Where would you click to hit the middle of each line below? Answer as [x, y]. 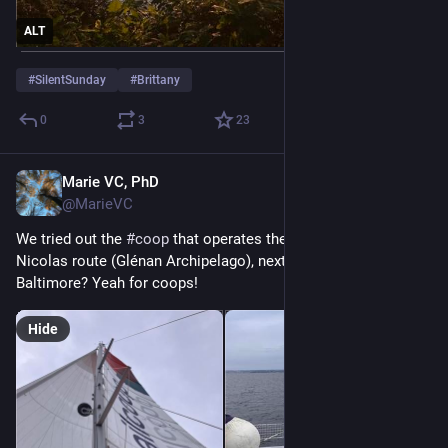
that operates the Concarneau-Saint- [291, 239]
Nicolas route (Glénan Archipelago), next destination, [192, 261]
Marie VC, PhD [110, 182]
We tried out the [71, 239]
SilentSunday [70, 80]
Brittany [158, 80]
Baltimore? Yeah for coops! [107, 283]
